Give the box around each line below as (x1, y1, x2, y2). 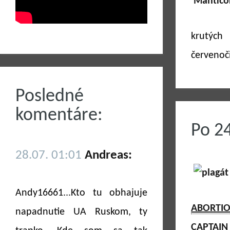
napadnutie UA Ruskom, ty (15, 207, 148, 217)
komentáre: (15, 106, 103, 125)
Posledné (15, 87, 84, 106)
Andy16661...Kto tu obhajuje (15, 188, 148, 198)
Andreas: (85, 149, 132, 162)
